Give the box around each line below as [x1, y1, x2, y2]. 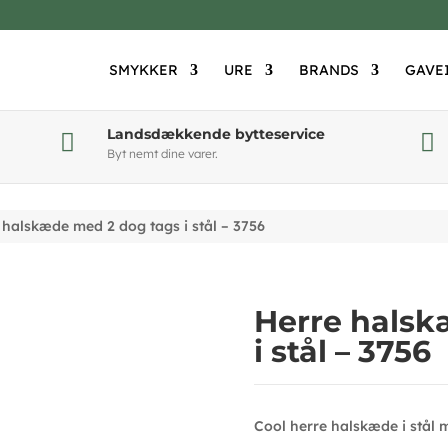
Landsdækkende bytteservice [106, 125, 325, 143]
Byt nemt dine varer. [106, 146, 218, 161]
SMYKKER [108, 61, 178, 79]
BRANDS [298, 61, 359, 79]
